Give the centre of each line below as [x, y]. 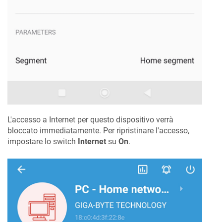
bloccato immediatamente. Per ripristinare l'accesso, [98, 131]
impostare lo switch [43, 142]
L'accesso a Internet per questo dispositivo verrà [90, 120]
